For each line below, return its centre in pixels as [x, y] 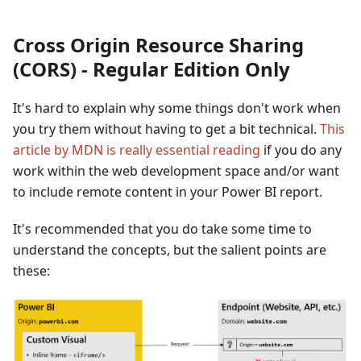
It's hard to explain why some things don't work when [177, 108]
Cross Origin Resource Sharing [158, 44]
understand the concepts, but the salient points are [170, 249]
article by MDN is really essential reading [137, 149]
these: [31, 270]
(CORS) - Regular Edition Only [151, 68]
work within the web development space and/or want [176, 170]
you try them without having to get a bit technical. [166, 129]
